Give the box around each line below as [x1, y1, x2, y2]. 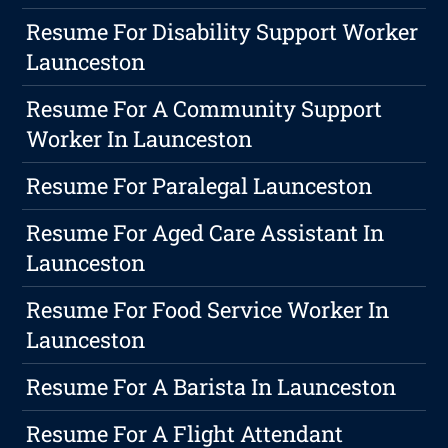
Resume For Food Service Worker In [26, 295, 390, 325]
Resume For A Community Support [26, 94, 383, 124]
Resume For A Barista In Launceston [26, 372, 397, 402]
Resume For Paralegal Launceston [26, 171, 373, 201]
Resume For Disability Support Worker [26, 17, 419, 47]
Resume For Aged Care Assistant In [26, 218, 385, 248]
